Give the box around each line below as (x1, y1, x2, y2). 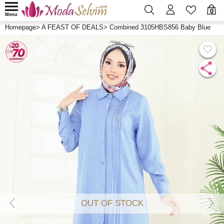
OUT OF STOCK (80, 198, 143, 208)
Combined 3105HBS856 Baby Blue (109, 23, 210, 31)
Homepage (5, 23, 36, 31)
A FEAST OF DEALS (41, 23, 103, 31)
